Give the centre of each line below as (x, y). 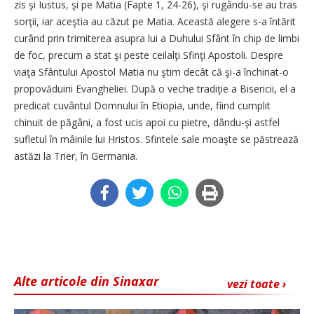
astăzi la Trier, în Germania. (76, 156)
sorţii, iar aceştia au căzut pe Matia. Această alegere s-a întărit (155, 21)
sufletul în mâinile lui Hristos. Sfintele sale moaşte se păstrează (156, 139)
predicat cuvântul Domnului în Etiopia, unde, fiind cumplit (142, 105)
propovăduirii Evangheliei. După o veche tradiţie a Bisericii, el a (155, 88)
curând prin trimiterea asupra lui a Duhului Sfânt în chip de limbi (157, 38)
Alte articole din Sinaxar (87, 281)
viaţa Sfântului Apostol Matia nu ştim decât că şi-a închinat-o (151, 71)
